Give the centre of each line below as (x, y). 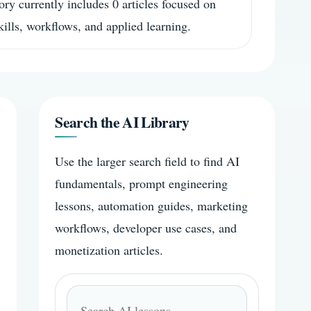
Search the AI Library (122, 121)
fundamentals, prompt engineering (142, 183)
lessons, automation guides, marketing (152, 205)
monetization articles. (109, 250)
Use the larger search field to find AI (148, 161)
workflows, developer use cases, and (146, 227)
